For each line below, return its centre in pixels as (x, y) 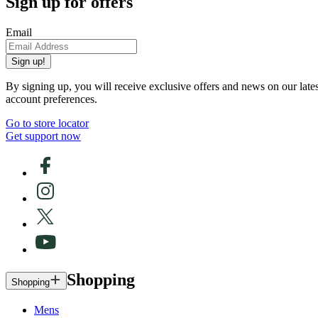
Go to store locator (47, 124)
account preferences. (51, 99)
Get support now (43, 136)
